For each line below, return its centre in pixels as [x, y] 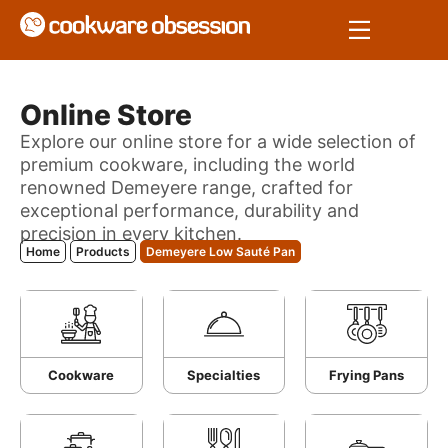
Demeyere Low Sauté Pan [220, 251]
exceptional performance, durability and [189, 210]
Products [103, 251]
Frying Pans [367, 375]
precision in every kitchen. [131, 233]
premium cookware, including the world [187, 164]
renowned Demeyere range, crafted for [186, 187]
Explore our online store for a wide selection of [218, 141]
